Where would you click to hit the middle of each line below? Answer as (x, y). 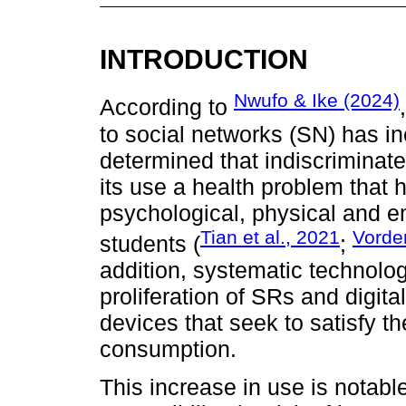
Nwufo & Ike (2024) (317, 101)
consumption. (168, 348)
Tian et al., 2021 (270, 237)
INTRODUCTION (204, 58)
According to (167, 107)
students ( (150, 243)
